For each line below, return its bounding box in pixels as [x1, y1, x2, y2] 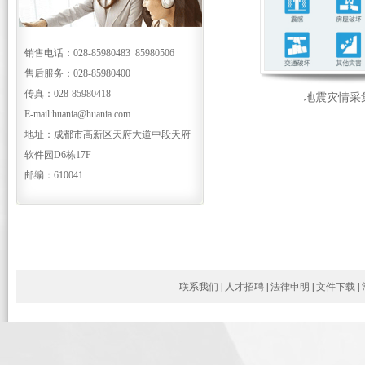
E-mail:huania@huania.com [24, 108, 130, 120]
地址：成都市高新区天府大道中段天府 [24, 129, 191, 140]
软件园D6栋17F [24, 149, 91, 161]
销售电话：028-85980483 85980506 [24, 47, 174, 59]
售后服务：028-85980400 [24, 68, 130, 79]
